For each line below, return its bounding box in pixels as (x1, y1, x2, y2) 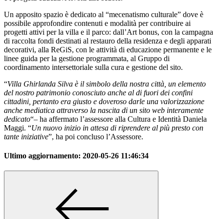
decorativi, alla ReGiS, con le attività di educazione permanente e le (4, 45, 212, 54)
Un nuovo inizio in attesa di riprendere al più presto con (31, 123, 203, 132)
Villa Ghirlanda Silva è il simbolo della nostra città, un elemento (7, 79, 206, 88)
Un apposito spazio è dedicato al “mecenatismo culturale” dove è (4, 10, 203, 19)
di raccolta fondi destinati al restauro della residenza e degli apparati (4, 36, 211, 45)
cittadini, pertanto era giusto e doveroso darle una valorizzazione (4, 97, 204, 106)
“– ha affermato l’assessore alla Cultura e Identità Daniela (30, 114, 207, 123)
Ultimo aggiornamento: (4, 152, 83, 160)
